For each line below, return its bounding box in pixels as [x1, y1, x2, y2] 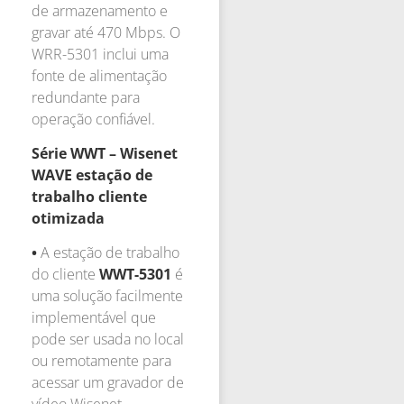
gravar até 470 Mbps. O [32, 22, 180, 42]
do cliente [32, 264, 99, 285]
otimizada [32, 207, 105, 228]
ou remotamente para [32, 351, 171, 372]
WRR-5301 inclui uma [32, 43, 169, 64]
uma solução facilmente [32, 286, 183, 307]
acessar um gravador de [32, 372, 184, 393]
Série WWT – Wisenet [32, 142, 178, 163]
